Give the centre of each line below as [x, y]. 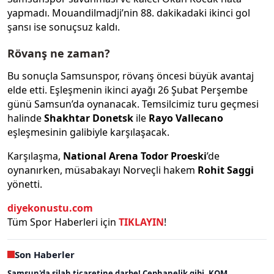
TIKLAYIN [141, 222]
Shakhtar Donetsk [89, 118]
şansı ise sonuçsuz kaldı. [64, 27]
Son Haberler [45, 254]
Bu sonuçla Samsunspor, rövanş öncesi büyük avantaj [131, 76]
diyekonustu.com [50, 208]
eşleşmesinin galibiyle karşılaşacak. [88, 132]
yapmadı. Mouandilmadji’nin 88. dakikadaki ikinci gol [129, 13]
